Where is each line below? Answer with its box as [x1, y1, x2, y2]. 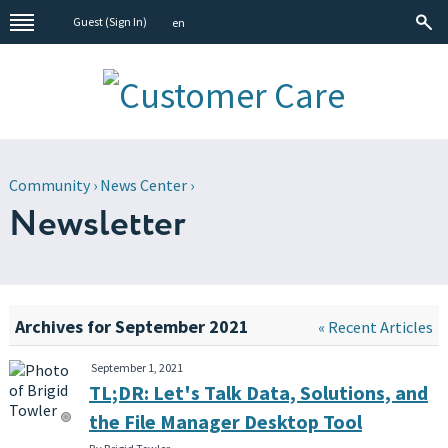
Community [8, 175, 90, 196]
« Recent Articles [318, 316, 434, 338]
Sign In [109, 14, 144, 29]
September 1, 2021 [90, 359, 183, 375]
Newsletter [8, 199, 186, 251]
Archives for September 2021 [14, 314, 249, 338]
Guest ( [73, 14, 110, 29]
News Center [99, 175, 187, 196]
